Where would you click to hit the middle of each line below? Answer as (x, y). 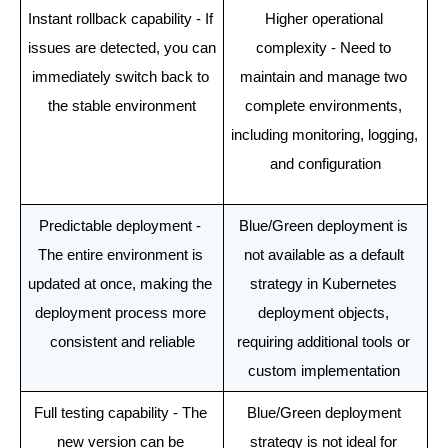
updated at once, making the (120, 284)
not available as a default (323, 255)
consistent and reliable (122, 342)
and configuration (325, 164)
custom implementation (325, 371)
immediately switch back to (120, 77)
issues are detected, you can (121, 48)
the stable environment (122, 106)
